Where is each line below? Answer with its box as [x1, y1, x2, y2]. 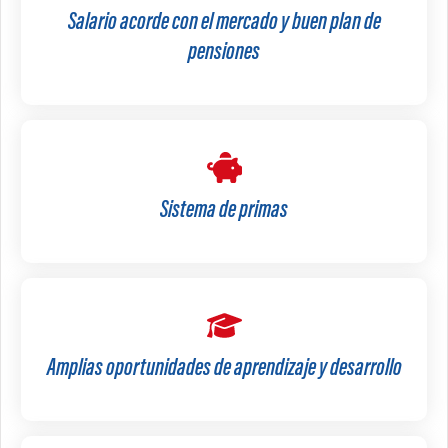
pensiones [188, 41, 260, 66]
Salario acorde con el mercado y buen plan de [67, 11, 381, 36]
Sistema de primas [160, 199, 288, 224]
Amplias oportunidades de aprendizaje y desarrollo [46, 357, 402, 382]
